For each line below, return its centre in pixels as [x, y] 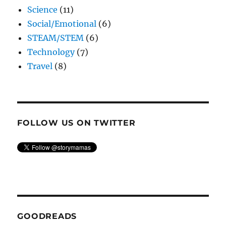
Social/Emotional [62, 23]
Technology [51, 52]
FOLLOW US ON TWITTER [76, 123]
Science [43, 9]
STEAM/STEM [56, 38]
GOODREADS [47, 216]
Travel [40, 66]
